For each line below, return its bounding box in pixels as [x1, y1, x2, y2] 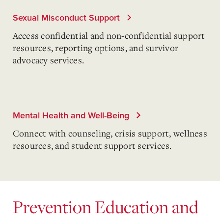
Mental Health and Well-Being [12, 110, 132, 121]
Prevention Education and [12, 195, 198, 218]
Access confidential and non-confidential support [12, 29, 205, 41]
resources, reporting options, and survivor [12, 42, 178, 54]
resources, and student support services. [12, 139, 172, 151]
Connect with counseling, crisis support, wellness [12, 127, 207, 139]
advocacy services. [12, 54, 84, 66]
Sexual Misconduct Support [12, 12, 122, 23]
